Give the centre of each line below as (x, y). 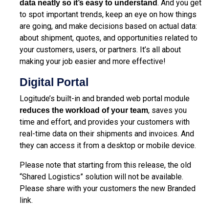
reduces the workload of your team (84, 110)
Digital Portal (54, 82)
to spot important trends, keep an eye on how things (108, 14)
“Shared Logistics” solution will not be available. (101, 176)
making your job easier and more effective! (93, 61)
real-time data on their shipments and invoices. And (107, 133)
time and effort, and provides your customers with (105, 122)
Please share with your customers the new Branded (108, 188)
